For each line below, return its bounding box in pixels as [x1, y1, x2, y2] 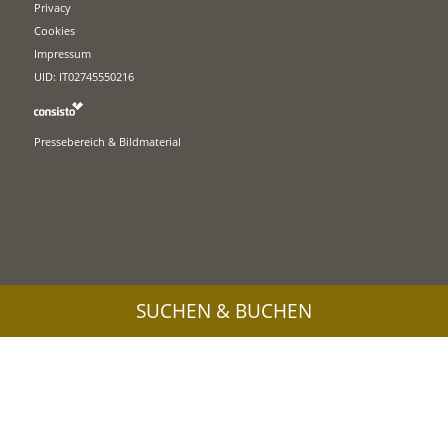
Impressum [34, 45, 92, 61]
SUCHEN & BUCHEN [136, 298, 312, 324]
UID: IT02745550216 [34, 68, 135, 84]
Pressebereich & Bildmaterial [34, 133, 182, 149]
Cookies [34, 22, 76, 38]
